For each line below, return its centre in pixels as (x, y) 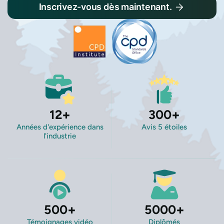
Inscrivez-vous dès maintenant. (105, 7)
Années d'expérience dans (60, 127)
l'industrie (60, 136)
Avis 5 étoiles (164, 127)
